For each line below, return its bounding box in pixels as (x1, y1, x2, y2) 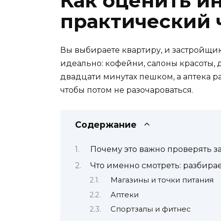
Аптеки (110, 190, 139, 199)
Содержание (75, 119, 137, 130)
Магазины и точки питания (110, 176, 214, 185)
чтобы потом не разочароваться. (60, 85, 193, 95)
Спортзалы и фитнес (110, 205, 190, 214)
